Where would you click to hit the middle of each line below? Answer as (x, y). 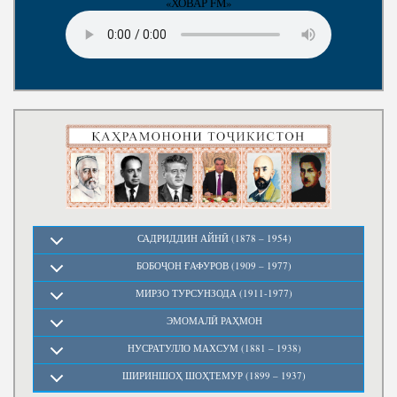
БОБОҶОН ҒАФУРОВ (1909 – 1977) (214, 266)
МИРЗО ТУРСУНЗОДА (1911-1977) (214, 293)
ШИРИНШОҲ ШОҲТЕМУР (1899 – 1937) (214, 376)
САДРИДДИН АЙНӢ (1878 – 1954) (214, 238)
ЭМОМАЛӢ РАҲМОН (214, 321)
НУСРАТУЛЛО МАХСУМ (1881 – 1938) (214, 348)
